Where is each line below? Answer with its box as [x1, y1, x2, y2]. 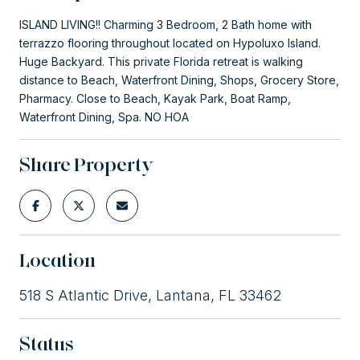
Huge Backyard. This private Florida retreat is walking [19, 54, 303, 68]
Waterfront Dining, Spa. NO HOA [19, 109, 189, 124]
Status [19, 331, 74, 355]
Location [19, 247, 96, 272]
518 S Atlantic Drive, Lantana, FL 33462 [19, 286, 281, 304]
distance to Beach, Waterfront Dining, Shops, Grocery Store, [19, 72, 339, 87]
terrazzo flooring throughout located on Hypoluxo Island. [19, 35, 321, 50]
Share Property [19, 152, 154, 176]
